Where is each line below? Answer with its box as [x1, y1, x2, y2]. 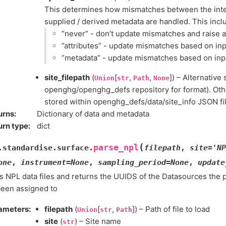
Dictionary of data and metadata [37, 108, 149, 119]
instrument [21, 157, 66, 167]
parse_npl [93, 142, 139, 152]
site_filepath [44, 72, 90, 82]
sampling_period [98, 157, 166, 167]
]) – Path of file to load [132, 204, 210, 214]
